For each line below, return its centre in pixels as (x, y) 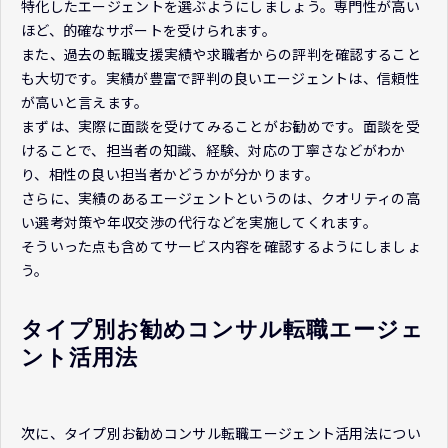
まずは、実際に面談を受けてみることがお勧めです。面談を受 (220, 126)
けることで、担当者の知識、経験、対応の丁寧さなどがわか (213, 150)
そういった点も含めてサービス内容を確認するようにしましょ (221, 246)
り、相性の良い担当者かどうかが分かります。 (170, 174)
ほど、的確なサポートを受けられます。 (149, 30)
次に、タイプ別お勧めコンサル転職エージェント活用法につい (221, 433)
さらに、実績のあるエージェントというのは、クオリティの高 (220, 198)
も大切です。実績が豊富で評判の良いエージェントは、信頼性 (220, 78)
